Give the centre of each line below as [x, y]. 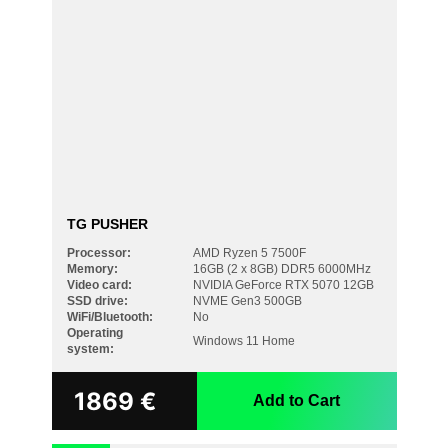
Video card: [99, 285]
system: [90, 349]
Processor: [98, 253]
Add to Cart [296, 400]
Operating [94, 333]
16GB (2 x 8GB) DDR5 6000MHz [281, 269]
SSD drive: [97, 301]
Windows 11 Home [243, 341]
